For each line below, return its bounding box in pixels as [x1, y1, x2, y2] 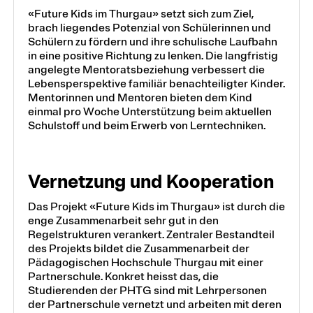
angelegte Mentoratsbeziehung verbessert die [27, 63, 265, 78]
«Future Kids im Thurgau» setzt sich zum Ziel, [27, 7, 254, 22]
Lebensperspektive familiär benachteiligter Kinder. [27, 77, 285, 92]
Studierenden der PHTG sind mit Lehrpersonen [27, 283, 267, 298]
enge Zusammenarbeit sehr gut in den [27, 213, 219, 228]
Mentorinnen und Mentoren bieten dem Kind [27, 91, 252, 105]
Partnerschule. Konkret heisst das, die [27, 269, 219, 284]
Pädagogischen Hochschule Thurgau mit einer [27, 255, 263, 270]
